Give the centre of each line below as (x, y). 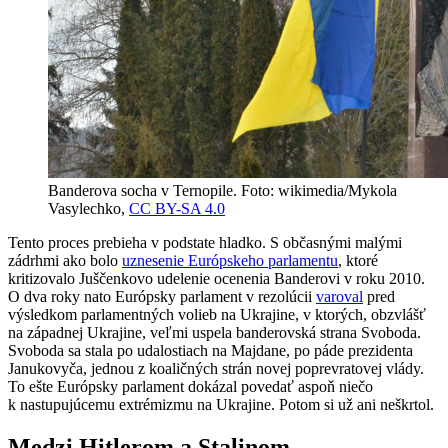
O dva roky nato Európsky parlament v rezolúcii (162, 296)
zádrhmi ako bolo (65, 260)
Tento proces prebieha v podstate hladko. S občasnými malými (205, 242)
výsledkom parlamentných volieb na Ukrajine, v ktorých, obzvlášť (217, 314)
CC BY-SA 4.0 (177, 208)
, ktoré (358, 260)
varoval (339, 296)
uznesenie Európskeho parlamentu (230, 260)
